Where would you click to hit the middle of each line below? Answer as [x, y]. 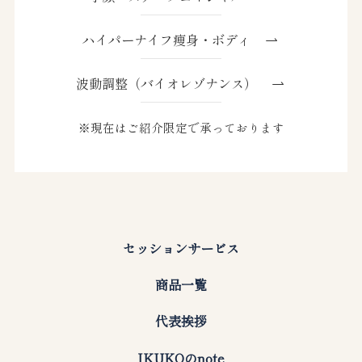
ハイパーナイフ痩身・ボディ [173, 39]
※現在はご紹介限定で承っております [181, 128]
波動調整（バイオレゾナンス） [167, 84]
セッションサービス [181, 248]
